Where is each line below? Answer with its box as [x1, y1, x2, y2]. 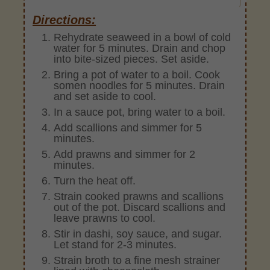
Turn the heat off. [54, 174, 136, 187]
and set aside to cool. [54, 90, 157, 102]
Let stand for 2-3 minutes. [54, 238, 177, 251]
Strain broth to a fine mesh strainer [54, 254, 221, 266]
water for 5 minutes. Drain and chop [54, 42, 226, 54]
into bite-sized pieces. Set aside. [54, 52, 210, 65]
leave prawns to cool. [54, 212, 156, 224]
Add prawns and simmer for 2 [54, 148, 196, 160]
